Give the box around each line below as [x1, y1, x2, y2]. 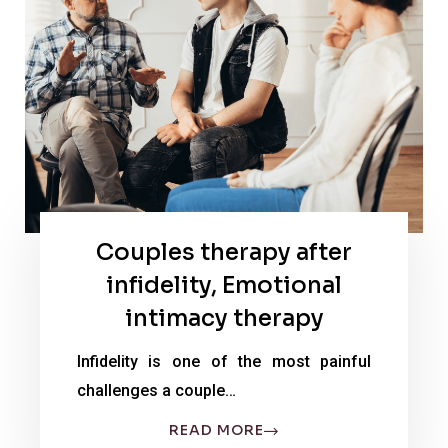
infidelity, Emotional [106, 271, 342, 301]
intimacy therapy [124, 304, 324, 334]
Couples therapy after [96, 238, 352, 268]
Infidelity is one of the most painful [76, 352, 372, 372]
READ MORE [169, 421, 264, 440]
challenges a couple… [76, 381, 236, 401]
